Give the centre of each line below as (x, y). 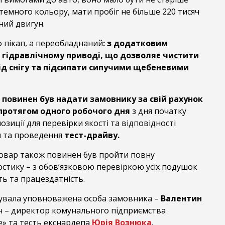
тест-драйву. (92, 135)
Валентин (180, 198)
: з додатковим (135, 43)
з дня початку (158, 111)
